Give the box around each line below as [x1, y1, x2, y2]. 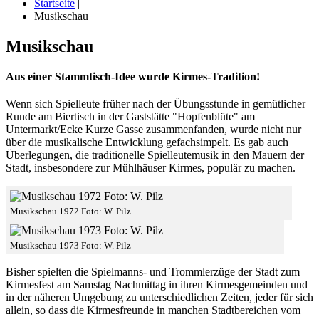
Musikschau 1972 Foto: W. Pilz [10, 206, 131, 217]
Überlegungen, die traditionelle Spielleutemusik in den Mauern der [6, 149, 304, 162]
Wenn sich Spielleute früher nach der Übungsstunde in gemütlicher [6, 98, 305, 110]
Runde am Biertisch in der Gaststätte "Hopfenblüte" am [6, 110, 255, 123]
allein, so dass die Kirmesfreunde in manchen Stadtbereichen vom [6, 304, 300, 317]
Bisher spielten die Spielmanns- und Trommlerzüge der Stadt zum [6, 266, 300, 278]
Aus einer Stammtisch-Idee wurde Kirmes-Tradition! [6, 70, 260, 83]
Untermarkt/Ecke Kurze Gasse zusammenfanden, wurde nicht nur [6, 123, 301, 136]
